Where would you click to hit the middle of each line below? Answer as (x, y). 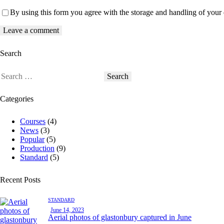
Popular (32, 139)
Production (37, 148)
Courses (33, 121)
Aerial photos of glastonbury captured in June (120, 217)
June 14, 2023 (67, 210)
